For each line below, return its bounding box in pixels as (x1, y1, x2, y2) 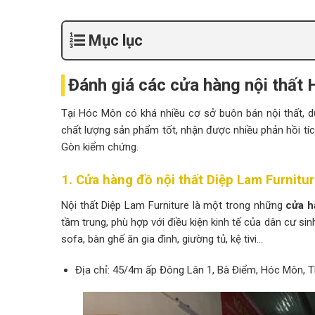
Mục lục (89, 32, 143, 50)
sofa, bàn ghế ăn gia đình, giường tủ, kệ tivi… (61, 233, 263, 246)
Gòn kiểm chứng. (61, 141, 139, 154)
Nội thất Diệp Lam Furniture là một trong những (61, 199, 286, 212)
